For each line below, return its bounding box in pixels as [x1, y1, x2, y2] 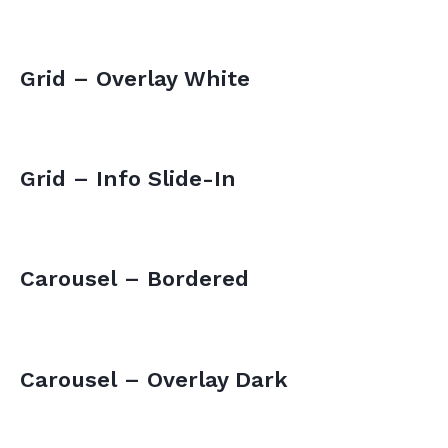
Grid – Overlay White [20, 65, 250, 91]
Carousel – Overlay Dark [20, 366, 288, 392]
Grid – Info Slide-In [20, 165, 236, 191]
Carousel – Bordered [20, 265, 249, 291]
